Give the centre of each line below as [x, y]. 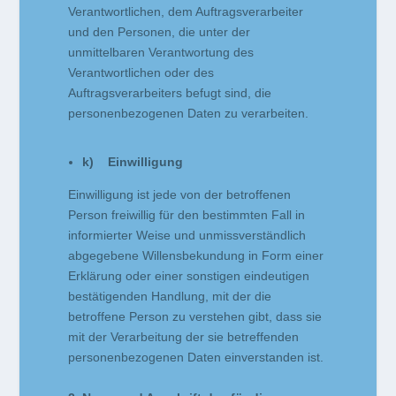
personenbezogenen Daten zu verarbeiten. [189, 114]
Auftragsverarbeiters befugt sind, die [170, 93]
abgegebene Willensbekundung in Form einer [196, 256]
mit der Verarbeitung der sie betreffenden [184, 337]
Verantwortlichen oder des [141, 73]
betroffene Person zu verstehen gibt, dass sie [195, 317]
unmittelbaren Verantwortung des [161, 53]
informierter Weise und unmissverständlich [187, 236]
